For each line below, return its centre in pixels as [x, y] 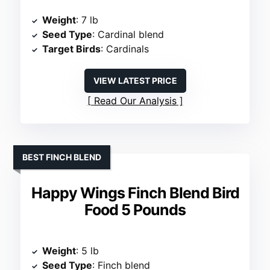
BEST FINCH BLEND [62, 157]
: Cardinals [125, 49]
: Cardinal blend [128, 35]
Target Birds [72, 49]
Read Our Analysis [135, 101]
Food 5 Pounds [135, 210]
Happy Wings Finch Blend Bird [135, 193]
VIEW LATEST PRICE [135, 81]
